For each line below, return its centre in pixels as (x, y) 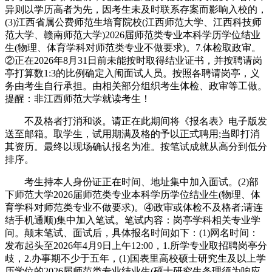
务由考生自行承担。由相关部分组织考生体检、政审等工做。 (136, 86)
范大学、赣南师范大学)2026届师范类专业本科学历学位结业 (133, 35)
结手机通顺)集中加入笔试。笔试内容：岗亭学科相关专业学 (133, 220)
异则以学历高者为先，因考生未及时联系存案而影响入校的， (136, 10)
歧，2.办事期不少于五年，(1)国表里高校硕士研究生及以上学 (135, 259)
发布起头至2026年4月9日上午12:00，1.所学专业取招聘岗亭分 (136, 246)
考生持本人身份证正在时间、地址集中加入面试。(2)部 (132, 182)
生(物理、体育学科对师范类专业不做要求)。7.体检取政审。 (133, 48)
